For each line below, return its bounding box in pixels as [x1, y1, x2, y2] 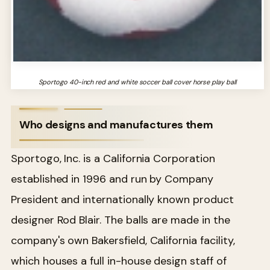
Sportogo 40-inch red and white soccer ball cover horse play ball [39, 77, 236, 86]
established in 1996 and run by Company [11, 171, 213, 186]
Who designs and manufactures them [19, 117, 213, 132]
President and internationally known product [11, 192, 234, 207]
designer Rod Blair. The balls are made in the [11, 212, 230, 227]
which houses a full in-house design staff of [11, 253, 227, 268]
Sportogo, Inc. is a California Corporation [11, 151, 215, 166]
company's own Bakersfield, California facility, [11, 233, 235, 248]
